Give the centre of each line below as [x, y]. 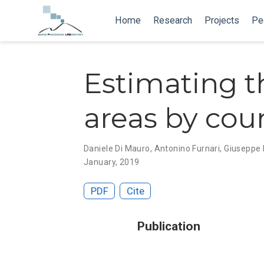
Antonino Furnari [187, 148]
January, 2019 [112, 162]
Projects [222, 20]
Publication [169, 226]
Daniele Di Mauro [117, 148]
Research [173, 20]
